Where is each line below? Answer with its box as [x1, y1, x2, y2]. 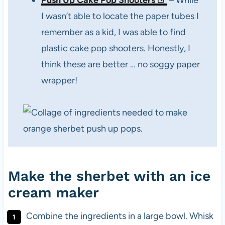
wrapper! [41, 75, 79, 86]
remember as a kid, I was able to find [41, 27, 186, 38]
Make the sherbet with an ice [8, 168, 210, 184]
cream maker [8, 184, 99, 201]
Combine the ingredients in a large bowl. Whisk [26, 210, 213, 221]
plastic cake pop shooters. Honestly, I [41, 43, 190, 54]
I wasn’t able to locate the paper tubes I [41, 11, 199, 22]
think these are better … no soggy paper [41, 59, 200, 70]
